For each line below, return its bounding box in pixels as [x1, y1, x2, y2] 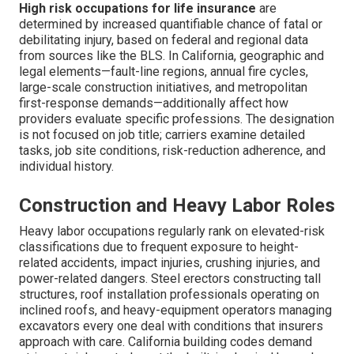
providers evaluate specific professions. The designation [19, 111, 334, 127]
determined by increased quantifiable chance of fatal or [19, 17, 322, 32]
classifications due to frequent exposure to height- [19, 239, 299, 255]
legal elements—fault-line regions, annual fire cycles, [19, 64, 308, 80]
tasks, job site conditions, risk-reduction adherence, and [19, 143, 326, 159]
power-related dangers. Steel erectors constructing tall [19, 271, 321, 287]
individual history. [19, 159, 114, 175]
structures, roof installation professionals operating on [19, 287, 319, 303]
